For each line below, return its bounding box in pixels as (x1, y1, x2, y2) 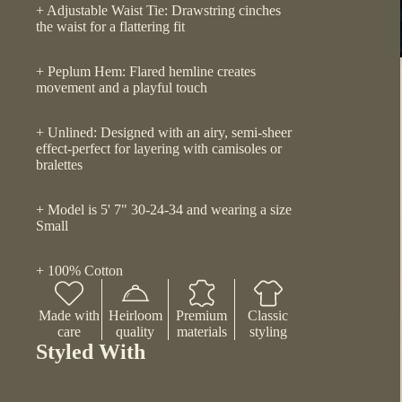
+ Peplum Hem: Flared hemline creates (36, 63, 256, 79)
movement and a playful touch (36, 79, 207, 95)
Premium (176, 307, 228, 323)
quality (116, 323, 155, 339)
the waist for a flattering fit (36, 18, 185, 34)
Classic (248, 307, 289, 323)
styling (249, 323, 287, 339)
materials (176, 323, 227, 339)
